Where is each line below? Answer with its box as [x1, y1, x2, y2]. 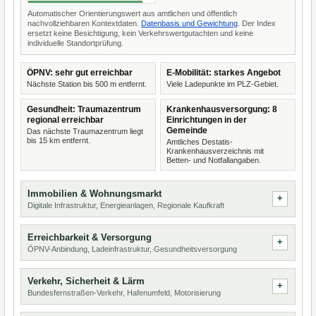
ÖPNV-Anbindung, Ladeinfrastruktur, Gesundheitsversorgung [28, 245, 237, 253]
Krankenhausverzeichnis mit [166, 147, 264, 155]
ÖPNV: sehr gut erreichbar [27, 68, 133, 78]
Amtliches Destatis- [166, 138, 233, 146]
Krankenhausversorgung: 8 [166, 104, 277, 114]
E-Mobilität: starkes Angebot [166, 68, 281, 78]
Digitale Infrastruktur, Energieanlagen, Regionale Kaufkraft [28, 201, 224, 209]
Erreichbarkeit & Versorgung [28, 232, 152, 243]
